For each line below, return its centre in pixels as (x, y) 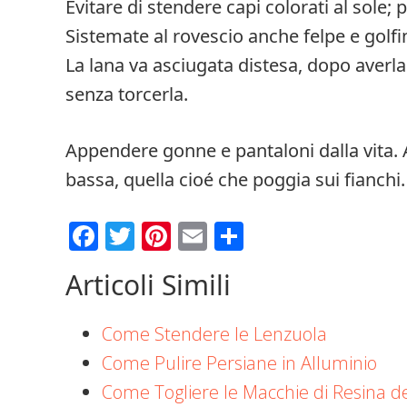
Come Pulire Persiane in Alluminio (239, 363)
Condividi (303, 236)
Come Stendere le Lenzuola (214, 334)
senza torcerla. (127, 94)
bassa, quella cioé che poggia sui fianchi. (235, 179)
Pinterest (231, 236)
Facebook (161, 236)
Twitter (181, 236)
